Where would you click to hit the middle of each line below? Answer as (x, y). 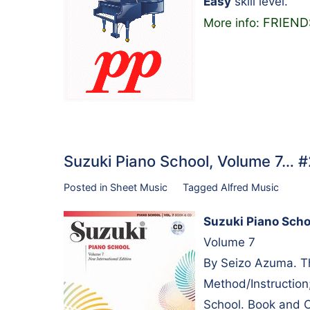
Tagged (201, 188)
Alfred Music (249, 188)
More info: (233, 23)
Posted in (87, 188)
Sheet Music (139, 188)
